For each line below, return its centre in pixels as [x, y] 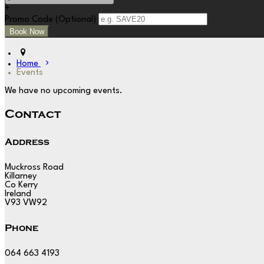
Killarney [21, 176]
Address [27, 142]
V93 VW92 [26, 203]
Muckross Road [34, 167]
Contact [33, 114]
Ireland [18, 194]
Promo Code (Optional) [50, 20]
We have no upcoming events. [64, 91]
